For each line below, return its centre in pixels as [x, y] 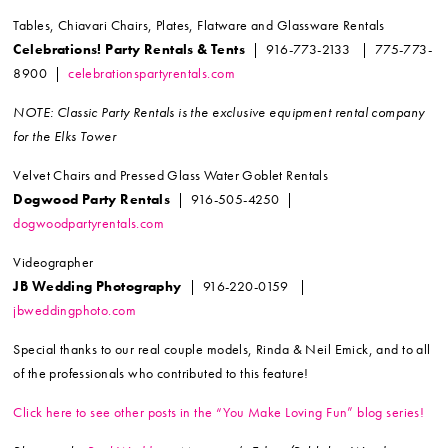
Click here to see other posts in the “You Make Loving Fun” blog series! [219, 412]
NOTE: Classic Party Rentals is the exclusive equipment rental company [219, 112]
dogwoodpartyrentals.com [89, 223]
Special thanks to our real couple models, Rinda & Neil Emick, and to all [222, 349]
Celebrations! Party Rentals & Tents [129, 49]
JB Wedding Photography [99, 286]
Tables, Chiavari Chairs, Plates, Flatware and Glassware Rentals [199, 25]
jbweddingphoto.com [74, 310]
